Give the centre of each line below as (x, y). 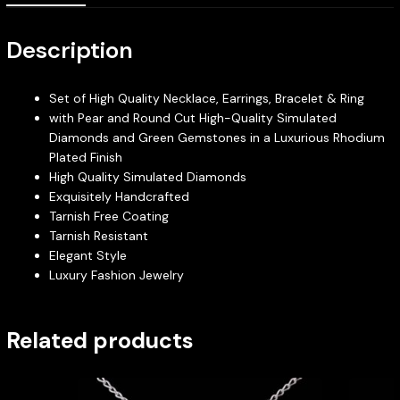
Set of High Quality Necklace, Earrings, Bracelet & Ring (206, 98)
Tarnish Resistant (98, 235)
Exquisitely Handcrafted (119, 196)
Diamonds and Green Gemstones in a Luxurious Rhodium (217, 137)
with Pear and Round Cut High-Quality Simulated (192, 117)
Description (69, 50)
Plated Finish (85, 157)
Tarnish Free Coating (108, 216)
